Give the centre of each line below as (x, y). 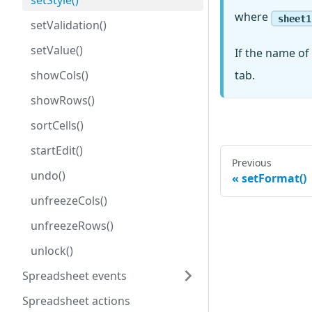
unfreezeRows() (72, 226)
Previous (252, 163)
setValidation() (69, 25)
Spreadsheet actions (76, 301)
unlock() (52, 251)
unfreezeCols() (69, 201)
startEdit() (57, 150)
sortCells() (57, 125)
